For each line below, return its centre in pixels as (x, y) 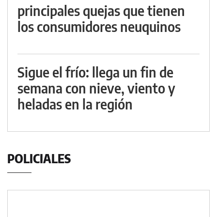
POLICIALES (39, 159)
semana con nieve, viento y (96, 88)
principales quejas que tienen (101, 11)
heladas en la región (75, 104)
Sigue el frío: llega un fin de (95, 72)
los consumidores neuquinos (99, 27)
